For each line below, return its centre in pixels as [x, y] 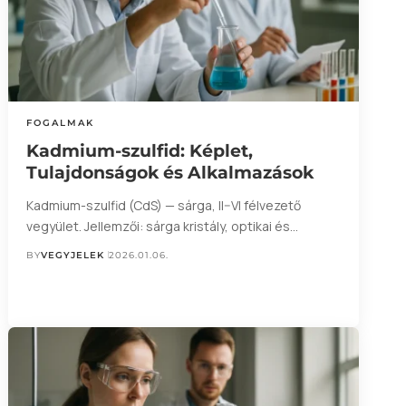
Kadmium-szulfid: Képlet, [139, 150]
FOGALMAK [60, 122]
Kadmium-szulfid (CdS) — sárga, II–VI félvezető [163, 205]
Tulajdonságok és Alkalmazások [169, 172]
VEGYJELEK [72, 255]
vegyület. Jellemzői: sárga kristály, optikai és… [162, 226]
